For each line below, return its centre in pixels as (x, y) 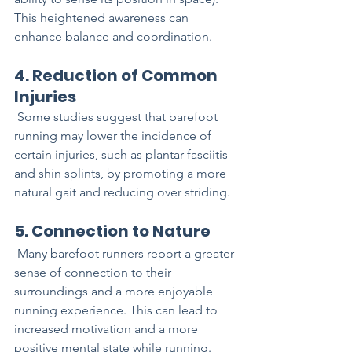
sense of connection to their (94, 273)
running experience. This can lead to (117, 310)
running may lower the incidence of (114, 136)
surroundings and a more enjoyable (115, 291)
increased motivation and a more (108, 329)
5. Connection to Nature (112, 231)
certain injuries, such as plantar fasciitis (123, 155)
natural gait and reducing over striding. (122, 192)
